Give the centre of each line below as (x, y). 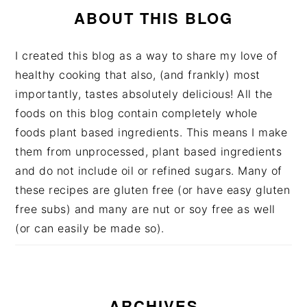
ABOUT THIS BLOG (153, 18)
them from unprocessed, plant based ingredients (149, 151)
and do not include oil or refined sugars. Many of (149, 171)
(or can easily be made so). (90, 228)
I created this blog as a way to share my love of (147, 56)
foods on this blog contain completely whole (136, 113)
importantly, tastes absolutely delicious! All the (144, 94)
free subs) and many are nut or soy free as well (145, 209)
